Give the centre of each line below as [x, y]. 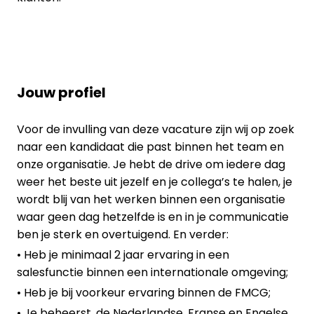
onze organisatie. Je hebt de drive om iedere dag [151, 164]
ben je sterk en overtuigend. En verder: [123, 234]
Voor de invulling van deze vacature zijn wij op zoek [156, 129]
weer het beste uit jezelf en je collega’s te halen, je [155, 182]
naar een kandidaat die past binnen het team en [150, 146]
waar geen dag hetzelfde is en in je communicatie [153, 217]
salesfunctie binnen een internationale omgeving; [152, 272]
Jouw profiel [61, 92]
